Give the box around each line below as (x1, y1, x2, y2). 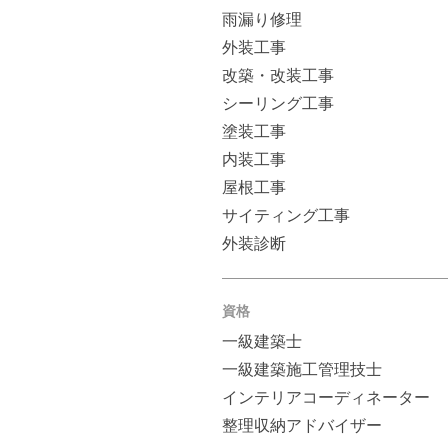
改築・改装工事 (222, 67, 334, 84)
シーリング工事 (222, 95, 334, 112)
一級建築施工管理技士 (222, 361, 382, 378)
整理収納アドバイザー (222, 417, 382, 434)
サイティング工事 (222, 207, 350, 224)
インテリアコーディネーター (222, 389, 430, 406)
